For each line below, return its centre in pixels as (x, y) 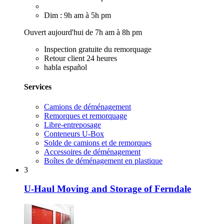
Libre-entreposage (72, 124)
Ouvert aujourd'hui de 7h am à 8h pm (83, 32)
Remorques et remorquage (85, 115)
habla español (65, 67)
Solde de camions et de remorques (98, 142)
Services (38, 87)
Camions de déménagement (87, 106)
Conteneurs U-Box (74, 133)
